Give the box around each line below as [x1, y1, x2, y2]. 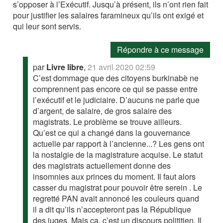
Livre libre [46, 61, 84, 73]
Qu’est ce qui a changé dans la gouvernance [33, 127, 191, 139]
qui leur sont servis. [13, 20, 82, 32]
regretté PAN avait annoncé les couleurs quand [33, 193, 200, 205]
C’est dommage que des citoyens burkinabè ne [33, 72, 199, 84]
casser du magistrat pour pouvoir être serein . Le [33, 182, 203, 194]
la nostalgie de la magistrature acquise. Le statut [33, 149, 203, 161]
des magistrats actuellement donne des [33, 160, 171, 172]
